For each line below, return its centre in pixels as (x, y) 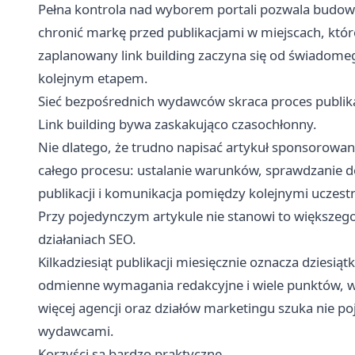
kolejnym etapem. (93, 78)
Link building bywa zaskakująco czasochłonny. (177, 124)
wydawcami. (76, 330)
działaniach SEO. (87, 239)
